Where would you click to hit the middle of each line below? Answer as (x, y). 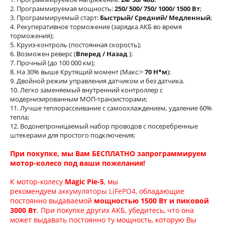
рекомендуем (34, 191)
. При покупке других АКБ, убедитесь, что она (115, 210)
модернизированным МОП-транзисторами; (79, 99)
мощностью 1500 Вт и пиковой (151, 201)
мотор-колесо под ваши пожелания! (78, 163)
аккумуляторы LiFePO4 (97, 191)
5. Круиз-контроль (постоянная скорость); (76, 45)
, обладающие (160, 191)
